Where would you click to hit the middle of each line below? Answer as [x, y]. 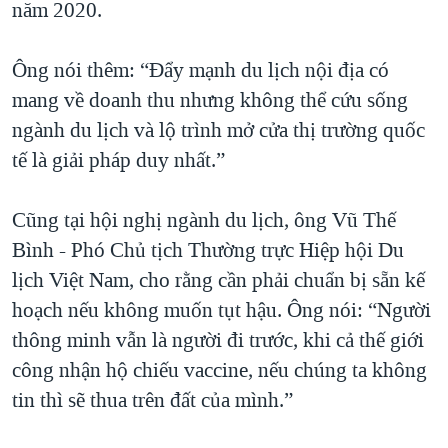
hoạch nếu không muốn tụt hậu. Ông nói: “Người [221, 309]
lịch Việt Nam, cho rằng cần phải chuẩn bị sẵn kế [218, 279]
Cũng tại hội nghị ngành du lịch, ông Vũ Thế [204, 219]
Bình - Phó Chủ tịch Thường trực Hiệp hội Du [208, 249]
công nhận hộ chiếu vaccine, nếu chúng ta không [219, 369]
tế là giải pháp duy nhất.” [118, 159]
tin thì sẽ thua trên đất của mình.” [152, 399]
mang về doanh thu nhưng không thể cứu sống [210, 99]
